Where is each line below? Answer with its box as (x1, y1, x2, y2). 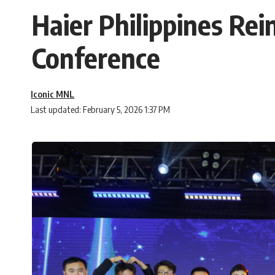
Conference (32, 41, 160, 76)
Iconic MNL (31, 88, 75, 100)
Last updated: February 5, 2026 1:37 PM (31, 104, 171, 115)
